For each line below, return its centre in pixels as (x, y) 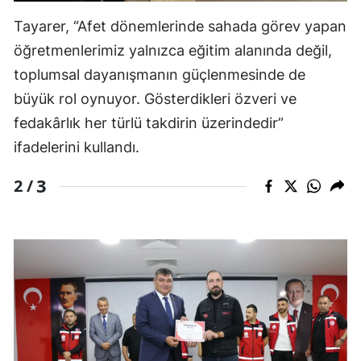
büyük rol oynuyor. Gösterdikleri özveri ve (155, 99)
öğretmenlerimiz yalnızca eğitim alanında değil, (173, 51)
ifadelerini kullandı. (77, 147)
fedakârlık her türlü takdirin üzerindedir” (149, 123)
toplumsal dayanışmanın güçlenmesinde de (160, 75)
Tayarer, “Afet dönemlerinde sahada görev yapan (180, 27)
